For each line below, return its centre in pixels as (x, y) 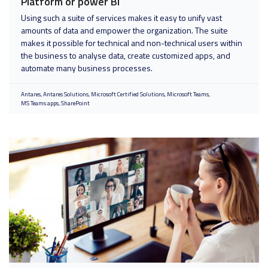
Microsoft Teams (188, 94)
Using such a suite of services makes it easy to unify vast (121, 18)
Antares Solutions (66, 94)
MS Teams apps (40, 103)
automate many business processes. (88, 68)
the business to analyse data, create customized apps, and (126, 55)
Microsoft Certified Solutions (128, 94)
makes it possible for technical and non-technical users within (132, 43)
